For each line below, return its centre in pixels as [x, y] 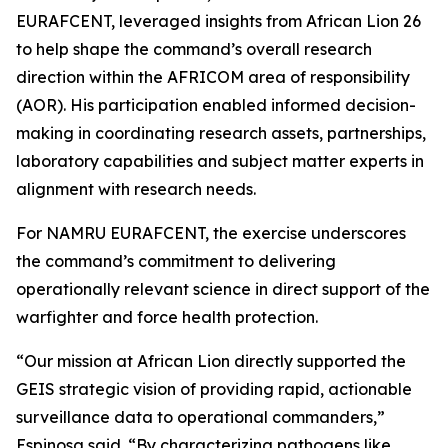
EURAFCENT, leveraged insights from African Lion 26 [218, 21]
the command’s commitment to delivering [176, 261]
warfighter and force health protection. [167, 317]
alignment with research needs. [136, 189]
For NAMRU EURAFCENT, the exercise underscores [211, 233]
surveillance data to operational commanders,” [200, 417]
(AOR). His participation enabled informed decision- [216, 105]
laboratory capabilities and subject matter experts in [220, 161]
